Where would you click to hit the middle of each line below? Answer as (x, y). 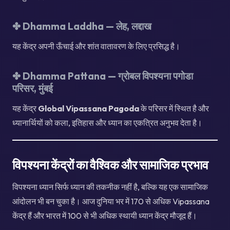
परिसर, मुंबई (33, 88)
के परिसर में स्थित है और (174, 108)
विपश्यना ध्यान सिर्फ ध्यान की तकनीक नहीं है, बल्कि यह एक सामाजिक (110, 187)
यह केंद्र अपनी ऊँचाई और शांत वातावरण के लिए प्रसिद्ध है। (96, 46)
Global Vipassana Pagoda (89, 108)
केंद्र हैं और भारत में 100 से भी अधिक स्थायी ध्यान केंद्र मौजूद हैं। (105, 215)
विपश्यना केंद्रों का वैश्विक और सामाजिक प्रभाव (110, 165)
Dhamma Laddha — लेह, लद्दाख (87, 26)
